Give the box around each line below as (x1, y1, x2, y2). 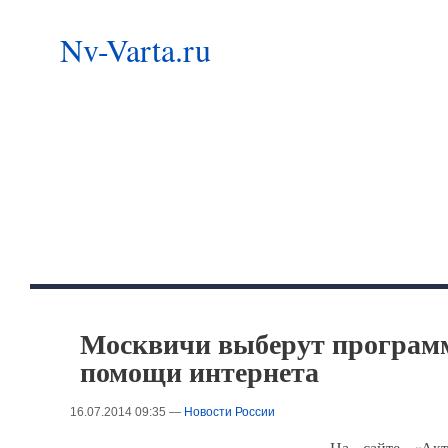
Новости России (184, 404, 275, 419)
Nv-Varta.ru (60, 28, 211, 71)
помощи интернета (80, 350, 319, 392)
